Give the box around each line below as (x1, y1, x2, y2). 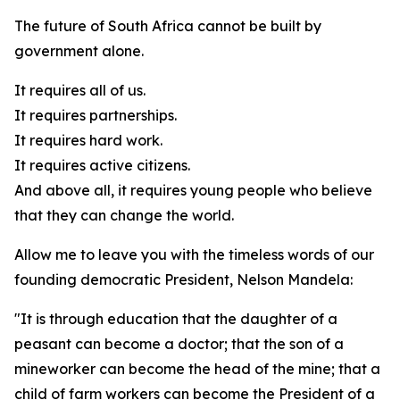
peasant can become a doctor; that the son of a (14, 335, 344, 353)
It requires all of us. (14, 81, 146, 99)
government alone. (14, 42, 144, 60)
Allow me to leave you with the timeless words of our (14, 246, 374, 263)
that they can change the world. (14, 206, 234, 224)
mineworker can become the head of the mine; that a (14, 360, 380, 378)
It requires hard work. (14, 131, 162, 149)
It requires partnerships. (14, 106, 177, 124)
